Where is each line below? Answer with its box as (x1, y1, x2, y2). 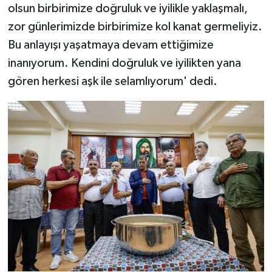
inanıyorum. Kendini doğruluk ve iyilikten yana (7, 56, 241, 69)
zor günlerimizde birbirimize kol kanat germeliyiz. (7, 20, 262, 33)
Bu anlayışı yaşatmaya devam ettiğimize (7, 38, 214, 51)
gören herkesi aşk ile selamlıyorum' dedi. (7, 75, 217, 87)
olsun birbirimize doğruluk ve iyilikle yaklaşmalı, (7, 2, 248, 15)
